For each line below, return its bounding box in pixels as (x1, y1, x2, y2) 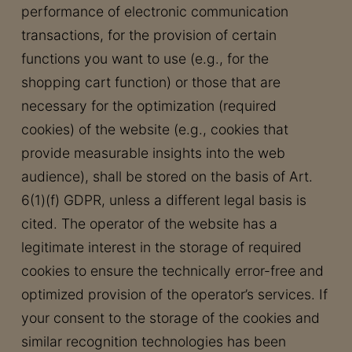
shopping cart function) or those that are (20, 74, 280, 90)
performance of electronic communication (20, 3, 288, 20)
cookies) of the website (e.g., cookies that (20, 121, 288, 137)
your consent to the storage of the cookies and (20, 310, 320, 326)
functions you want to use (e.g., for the (20, 50, 269, 67)
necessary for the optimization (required (20, 97, 277, 114)
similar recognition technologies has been (20, 333, 286, 350)
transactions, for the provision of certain (20, 27, 277, 43)
